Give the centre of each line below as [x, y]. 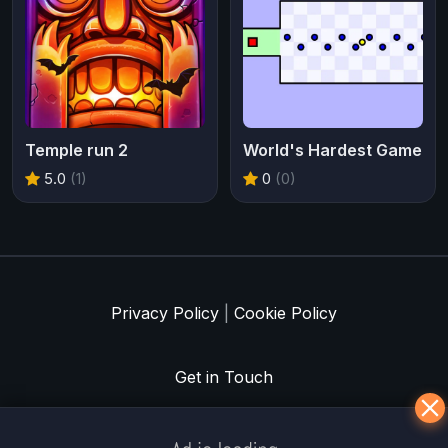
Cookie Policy [285, 312]
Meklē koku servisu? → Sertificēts [190, 420]
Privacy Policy [165, 312]
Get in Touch [224, 376]
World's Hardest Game [332, 149]
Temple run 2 [76, 149]
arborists [355, 420]
